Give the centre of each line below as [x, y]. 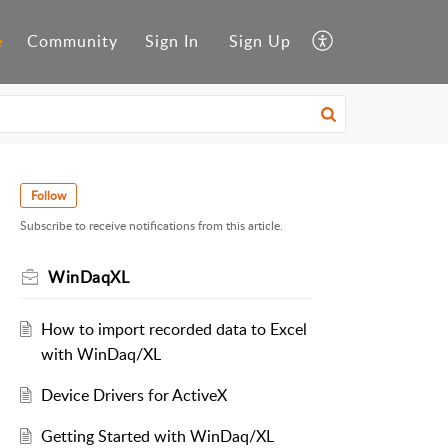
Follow [48, 195]
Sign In [172, 41]
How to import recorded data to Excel [173, 329]
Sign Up [260, 41]
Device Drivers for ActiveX [133, 395]
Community [72, 41]
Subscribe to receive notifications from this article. [151, 226]
